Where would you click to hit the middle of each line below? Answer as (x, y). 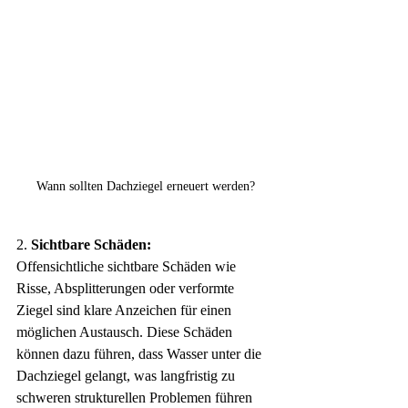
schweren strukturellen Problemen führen (136, 398)
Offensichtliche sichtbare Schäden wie (128, 267)
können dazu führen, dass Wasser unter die (141, 354)
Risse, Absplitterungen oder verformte (127, 289)
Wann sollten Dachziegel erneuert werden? (146, 187)
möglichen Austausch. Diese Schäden (126, 332)
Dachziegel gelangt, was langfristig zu (127, 376)
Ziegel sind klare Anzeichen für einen (126, 311)
